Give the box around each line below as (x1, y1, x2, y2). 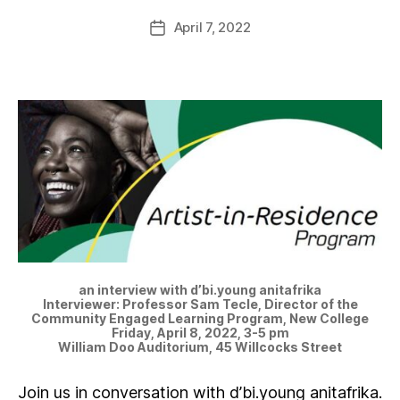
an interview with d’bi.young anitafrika (79, 281, 321, 297)
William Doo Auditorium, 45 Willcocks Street (58, 338, 342, 354)
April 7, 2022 (173, 18, 251, 36)
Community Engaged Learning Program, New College (31, 310, 369, 326)
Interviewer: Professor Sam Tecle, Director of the (42, 296, 358, 312)
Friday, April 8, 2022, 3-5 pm (111, 324, 289, 340)
